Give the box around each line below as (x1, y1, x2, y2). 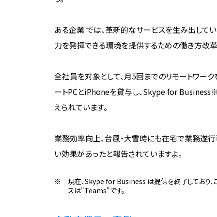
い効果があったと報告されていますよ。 (54, 148, 182, 160)
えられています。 (54, 101, 108, 113)
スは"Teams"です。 (68, 186, 125, 196)
